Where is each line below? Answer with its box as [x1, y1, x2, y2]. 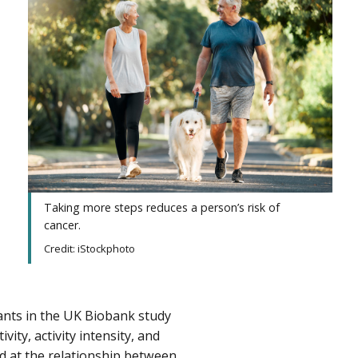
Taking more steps [44, 200, 144, 216]
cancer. [44, 217, 88, 233]
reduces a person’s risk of [146, 200, 280, 216]
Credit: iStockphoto [44, 241, 136, 257]
